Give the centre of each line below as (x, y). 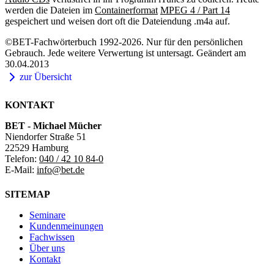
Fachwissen (52, 237)
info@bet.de (61, 170)
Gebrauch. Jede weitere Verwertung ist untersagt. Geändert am (125, 53)
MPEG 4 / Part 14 (195, 10)
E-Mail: (21, 170)
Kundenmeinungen (66, 226)
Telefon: (22, 159)
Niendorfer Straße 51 (46, 137)
